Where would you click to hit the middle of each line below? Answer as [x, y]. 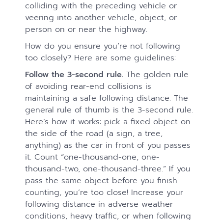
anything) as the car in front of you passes [108, 145]
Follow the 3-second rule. [74, 75]
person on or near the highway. [86, 29]
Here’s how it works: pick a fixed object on [108, 122]
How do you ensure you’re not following [103, 46]
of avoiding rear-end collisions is [88, 86]
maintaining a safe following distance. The [107, 98]
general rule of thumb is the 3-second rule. [109, 110]
